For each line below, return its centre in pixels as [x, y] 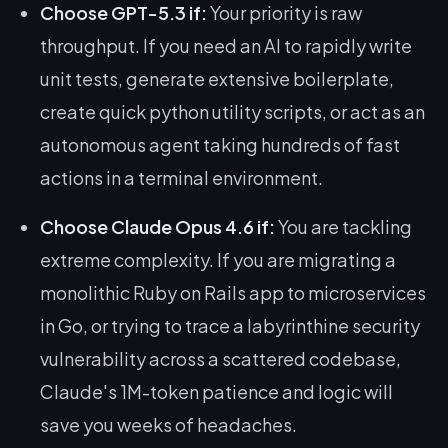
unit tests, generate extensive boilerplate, [217, 78]
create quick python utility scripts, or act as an [232, 111]
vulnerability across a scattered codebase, [220, 358]
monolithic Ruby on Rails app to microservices [233, 292]
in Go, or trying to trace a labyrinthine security [230, 325]
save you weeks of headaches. [168, 424]
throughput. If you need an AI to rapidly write [226, 45]
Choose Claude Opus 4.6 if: [157, 226]
